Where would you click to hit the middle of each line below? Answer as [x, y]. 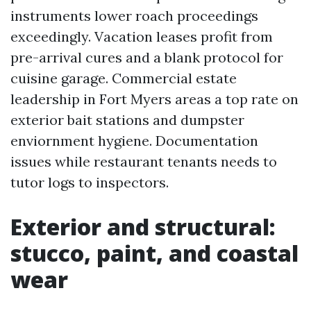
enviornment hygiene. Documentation [134, 141]
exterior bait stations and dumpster [127, 120]
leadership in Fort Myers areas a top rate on [154, 99]
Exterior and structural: [143, 227]
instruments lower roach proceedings [134, 16]
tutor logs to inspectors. [90, 182]
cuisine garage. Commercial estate [124, 78]
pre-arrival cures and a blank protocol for [147, 57]
